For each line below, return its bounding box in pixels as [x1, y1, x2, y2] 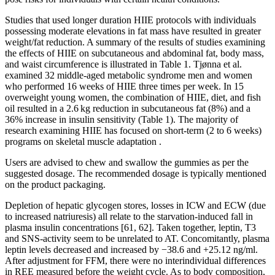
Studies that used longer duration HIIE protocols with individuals [5, 14, 256, 25]
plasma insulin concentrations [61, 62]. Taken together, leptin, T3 [5, 222, 256, 233]
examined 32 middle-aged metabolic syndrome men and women [5, 69, 252, 80]
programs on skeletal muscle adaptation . [5, 136, 161, 147]
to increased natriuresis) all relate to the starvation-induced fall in [5, 211, 253, 222]
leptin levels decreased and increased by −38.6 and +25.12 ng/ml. [5, 244, 258, 255]
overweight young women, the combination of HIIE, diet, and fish [5, 91, 261, 103]
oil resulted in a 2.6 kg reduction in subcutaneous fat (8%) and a [5, 103, 250, 114]
